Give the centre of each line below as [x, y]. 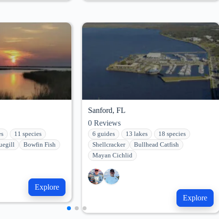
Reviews [106, 123]
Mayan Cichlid [112, 156]
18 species [172, 134]
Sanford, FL [107, 110]
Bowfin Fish [39, 145]
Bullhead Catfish [156, 145]
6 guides [104, 134]
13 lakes [137, 134]
